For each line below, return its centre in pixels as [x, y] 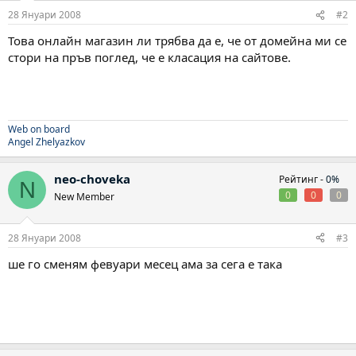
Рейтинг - [302, 179]
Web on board [39, 129]
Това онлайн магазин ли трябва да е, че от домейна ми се [177, 41]
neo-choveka [92, 179]
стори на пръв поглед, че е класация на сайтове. [149, 57]
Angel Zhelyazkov [46, 142]
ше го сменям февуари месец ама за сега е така [145, 263]
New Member [84, 197]
